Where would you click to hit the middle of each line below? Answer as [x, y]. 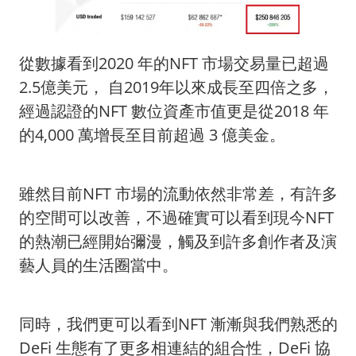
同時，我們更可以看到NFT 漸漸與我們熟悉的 [178, 324]
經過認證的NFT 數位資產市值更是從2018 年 [174, 111]
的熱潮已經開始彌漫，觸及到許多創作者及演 [178, 242]
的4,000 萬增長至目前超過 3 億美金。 [152, 135]
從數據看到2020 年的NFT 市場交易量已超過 [174, 64]
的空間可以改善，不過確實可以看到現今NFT [176, 218]
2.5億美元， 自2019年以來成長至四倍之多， [176, 87]
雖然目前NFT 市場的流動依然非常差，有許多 [178, 194]
